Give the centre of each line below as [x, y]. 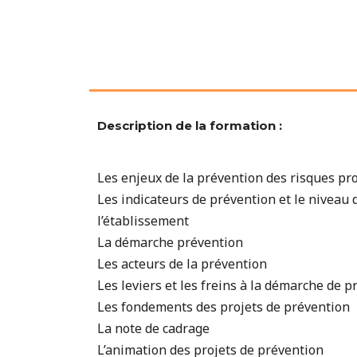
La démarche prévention [170, 242]
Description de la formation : [190, 126]
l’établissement [143, 221]
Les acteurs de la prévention [182, 264]
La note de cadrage [153, 328]
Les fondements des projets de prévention [224, 307]
